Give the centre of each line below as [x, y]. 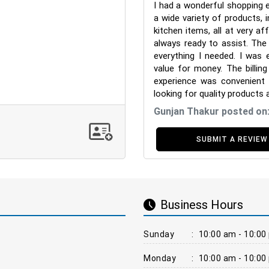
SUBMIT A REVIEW [232, 139]
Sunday [159, 234]
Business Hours [202, 205]
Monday [160, 258]
